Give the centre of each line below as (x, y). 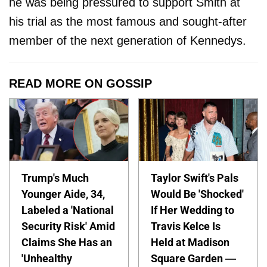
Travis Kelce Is (186, 226)
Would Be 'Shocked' (198, 194)
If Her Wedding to (193, 210)
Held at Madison (190, 242)
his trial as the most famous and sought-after (128, 22)
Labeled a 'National (68, 210)
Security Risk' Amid (68, 226)
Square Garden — (194, 258)
